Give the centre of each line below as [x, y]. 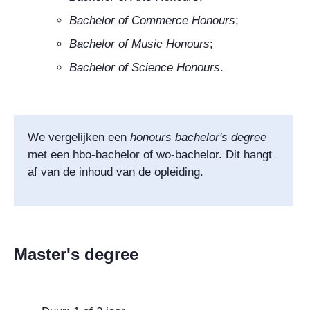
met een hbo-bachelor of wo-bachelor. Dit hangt [150, 154]
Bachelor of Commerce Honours [152, 20]
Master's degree [76, 254]
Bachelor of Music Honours [139, 44]
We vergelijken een [79, 137]
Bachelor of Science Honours [145, 67]
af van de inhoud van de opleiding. [116, 172]
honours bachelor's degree [198, 137]
